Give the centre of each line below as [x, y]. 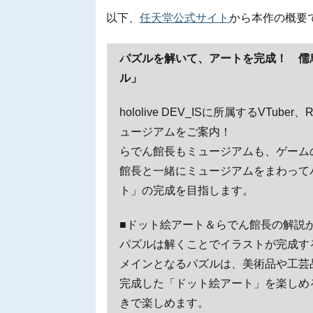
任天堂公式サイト [184, 18]
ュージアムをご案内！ [175, 132]
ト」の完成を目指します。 [187, 191]
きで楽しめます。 [164, 303]
